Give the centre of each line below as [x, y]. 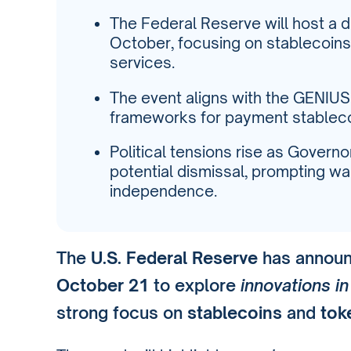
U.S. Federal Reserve [174, 257]
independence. [163, 191]
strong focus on [122, 312]
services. [142, 63]
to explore [195, 285]
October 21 [103, 285]
